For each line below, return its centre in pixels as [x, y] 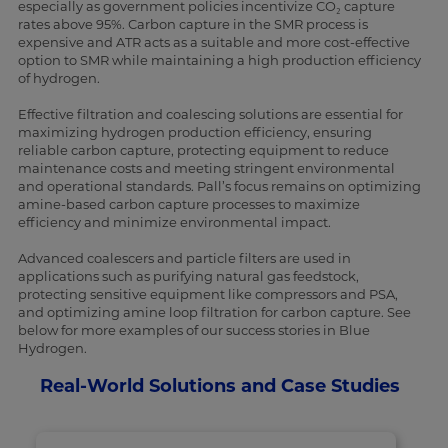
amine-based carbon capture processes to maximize [188, 204]
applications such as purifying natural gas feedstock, [188, 276]
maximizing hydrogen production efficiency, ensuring [194, 132]
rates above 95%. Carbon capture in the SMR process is [192, 24]
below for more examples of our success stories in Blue [193, 330]
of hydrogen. [58, 78]
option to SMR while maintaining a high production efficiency [219, 60]
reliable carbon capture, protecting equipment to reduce [203, 150]
